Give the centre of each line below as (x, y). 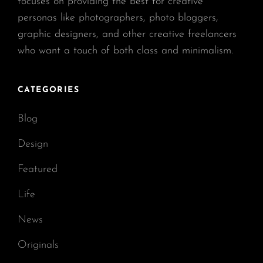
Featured (38, 169)
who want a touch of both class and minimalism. (125, 50)
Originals (38, 245)
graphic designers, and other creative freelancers (127, 34)
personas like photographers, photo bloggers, (118, 18)
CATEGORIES (48, 90)
